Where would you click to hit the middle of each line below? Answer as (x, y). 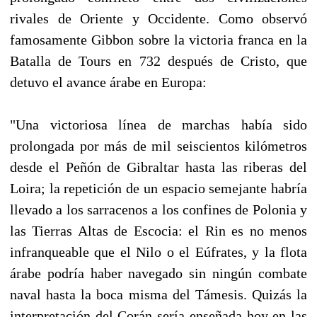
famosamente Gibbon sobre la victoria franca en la (158, 39)
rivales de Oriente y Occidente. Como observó (158, 18)
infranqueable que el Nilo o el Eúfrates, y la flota (158, 252)
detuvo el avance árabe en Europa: (108, 82)
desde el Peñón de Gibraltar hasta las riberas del (158, 167)
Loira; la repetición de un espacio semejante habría (158, 188)
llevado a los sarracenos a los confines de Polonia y (158, 209)
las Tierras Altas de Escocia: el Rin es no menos (158, 230)
